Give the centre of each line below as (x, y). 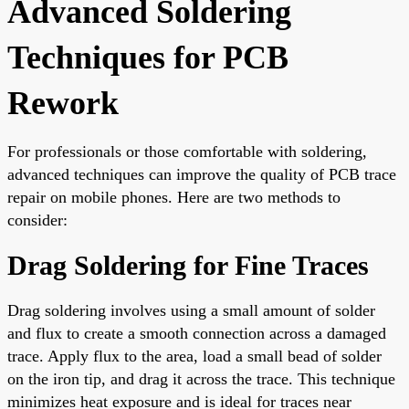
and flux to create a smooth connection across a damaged (197, 333)
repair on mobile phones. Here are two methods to (174, 197)
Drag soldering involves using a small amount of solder (191, 310)
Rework (63, 103)
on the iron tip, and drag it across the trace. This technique (201, 378)
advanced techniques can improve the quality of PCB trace (202, 174)
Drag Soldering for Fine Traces (188, 265)
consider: (37, 220)
